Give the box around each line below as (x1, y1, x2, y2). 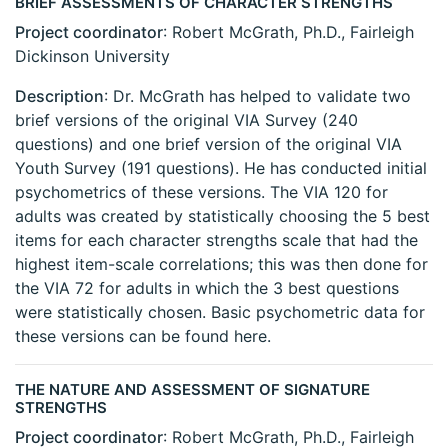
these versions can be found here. (15, 326, 271, 347)
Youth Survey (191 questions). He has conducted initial (15, 158, 427, 179)
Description (15, 86, 104, 107)
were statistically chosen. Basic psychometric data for (15, 302, 425, 323)
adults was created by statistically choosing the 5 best (15, 206, 430, 227)
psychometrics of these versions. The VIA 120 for (15, 182, 388, 203)
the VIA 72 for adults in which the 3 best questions (15, 278, 399, 299)
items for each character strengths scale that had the (15, 230, 418, 251)
